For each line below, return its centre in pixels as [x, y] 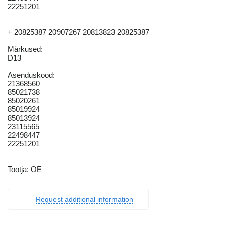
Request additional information [84, 200]
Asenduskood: [31, 75]
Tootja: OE [25, 169]
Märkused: [25, 49]
